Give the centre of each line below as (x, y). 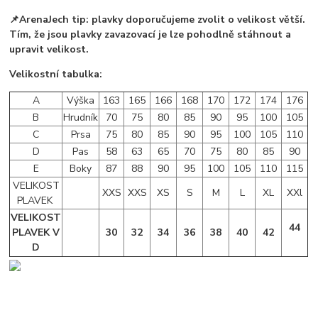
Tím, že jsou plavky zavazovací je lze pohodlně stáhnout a (150, 34)
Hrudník (81, 117)
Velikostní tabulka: (56, 74)
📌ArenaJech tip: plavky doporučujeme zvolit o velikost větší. (158, 19)
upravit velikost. (49, 49)
